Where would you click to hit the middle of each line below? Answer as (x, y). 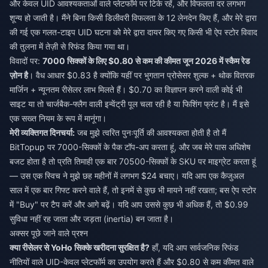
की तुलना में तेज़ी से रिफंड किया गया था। (70, 47)
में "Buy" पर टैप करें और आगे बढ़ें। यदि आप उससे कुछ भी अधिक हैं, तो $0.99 (129, 205)
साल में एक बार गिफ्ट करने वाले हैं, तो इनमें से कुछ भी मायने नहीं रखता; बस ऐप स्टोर (133, 190)
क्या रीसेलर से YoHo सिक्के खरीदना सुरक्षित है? (80, 248)
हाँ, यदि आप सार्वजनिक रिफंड (194, 248)
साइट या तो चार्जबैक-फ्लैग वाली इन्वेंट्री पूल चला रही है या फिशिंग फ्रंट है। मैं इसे (129, 104)
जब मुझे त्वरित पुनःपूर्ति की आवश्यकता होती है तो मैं (150, 133)
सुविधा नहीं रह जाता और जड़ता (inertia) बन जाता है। (92, 219)
